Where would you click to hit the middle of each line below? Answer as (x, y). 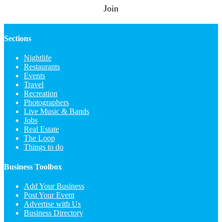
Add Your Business (54, 186)
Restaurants (42, 67)
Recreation (41, 94)
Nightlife (38, 58)
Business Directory (54, 213)
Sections (18, 39)
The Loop (39, 138)
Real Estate (41, 129)
